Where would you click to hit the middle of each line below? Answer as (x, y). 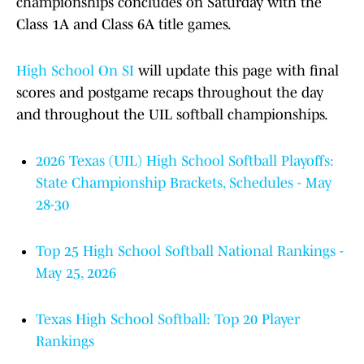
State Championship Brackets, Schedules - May (184, 183)
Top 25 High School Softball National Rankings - (190, 251)
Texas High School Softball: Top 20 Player (168, 320)
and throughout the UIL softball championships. (172, 115)
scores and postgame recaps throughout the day (170, 93)
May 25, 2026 (76, 273)
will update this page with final (236, 71)
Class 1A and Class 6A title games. (124, 25)
